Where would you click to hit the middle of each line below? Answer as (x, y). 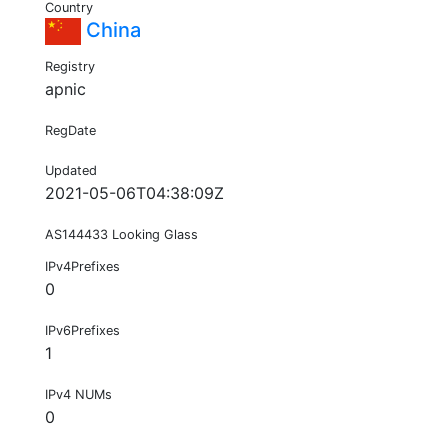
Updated (71, 171)
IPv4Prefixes (82, 267)
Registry (70, 67)
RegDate (70, 131)
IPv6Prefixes (82, 331)
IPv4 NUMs (78, 395)
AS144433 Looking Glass (121, 235)
